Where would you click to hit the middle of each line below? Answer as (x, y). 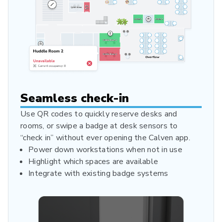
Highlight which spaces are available (93, 161)
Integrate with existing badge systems (98, 173)
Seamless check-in (75, 98)
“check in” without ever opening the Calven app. (105, 138)
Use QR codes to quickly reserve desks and (99, 114)
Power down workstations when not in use (105, 149)
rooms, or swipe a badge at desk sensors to (99, 126)
